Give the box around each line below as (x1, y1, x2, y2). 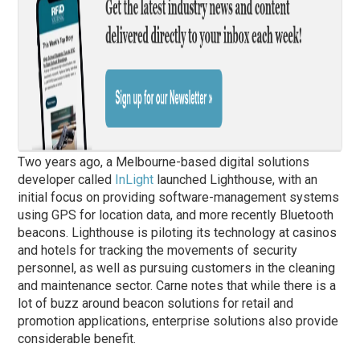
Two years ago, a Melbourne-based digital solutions (18, 154, 310, 170)
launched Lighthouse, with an (153, 172, 318, 188)
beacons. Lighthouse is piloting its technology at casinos (18, 225, 337, 241)
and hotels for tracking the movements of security (18, 243, 298, 259)
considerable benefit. (18, 331, 137, 347)
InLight (115, 172, 154, 188)
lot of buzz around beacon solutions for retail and (18, 296, 294, 312)
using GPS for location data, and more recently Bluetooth (18, 207, 334, 223)
